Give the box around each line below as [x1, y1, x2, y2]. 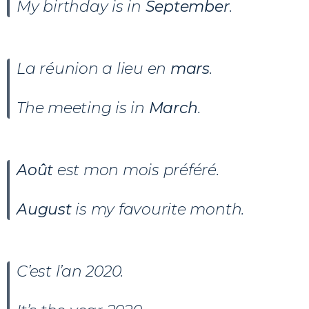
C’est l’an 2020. [17, 261, 124, 281]
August [17, 199, 76, 219]
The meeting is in [17, 98, 149, 117]
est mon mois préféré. [57, 160, 219, 179]
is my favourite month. [75, 199, 245, 219]
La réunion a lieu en [17, 59, 170, 78]
